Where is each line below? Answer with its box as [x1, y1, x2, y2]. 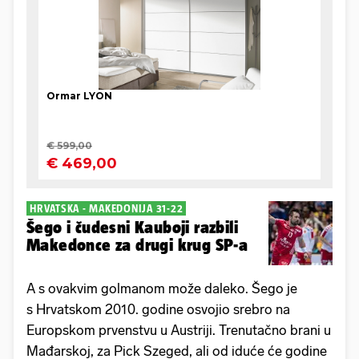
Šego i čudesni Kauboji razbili [26, 217, 238, 236]
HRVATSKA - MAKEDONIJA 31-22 [30, 201, 184, 215]
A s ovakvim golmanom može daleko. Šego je [26, 280, 297, 296]
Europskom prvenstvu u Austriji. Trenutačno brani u [26, 321, 331, 338]
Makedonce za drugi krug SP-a [26, 235, 248, 254]
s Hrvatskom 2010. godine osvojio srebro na [26, 301, 290, 317]
